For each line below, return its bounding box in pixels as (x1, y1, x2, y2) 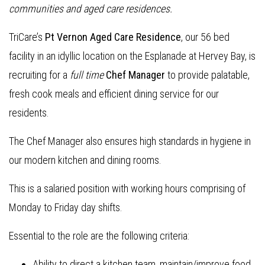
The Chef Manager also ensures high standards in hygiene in (9, 135, 251, 147)
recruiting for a (9, 69, 70, 81)
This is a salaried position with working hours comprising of (9, 182, 245, 195)
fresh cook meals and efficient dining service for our (9, 88, 219, 100)
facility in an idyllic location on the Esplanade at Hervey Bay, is (9, 50, 256, 62)
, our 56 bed (181, 31, 230, 43)
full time (70, 69, 104, 81)
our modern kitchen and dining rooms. (9, 154, 161, 166)
